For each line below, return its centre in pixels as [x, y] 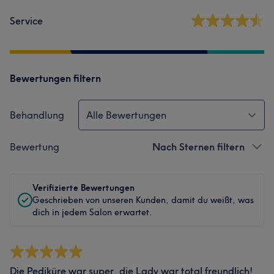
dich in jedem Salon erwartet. [92, 212]
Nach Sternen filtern [198, 147]
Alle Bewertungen [126, 115]
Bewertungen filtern [55, 78]
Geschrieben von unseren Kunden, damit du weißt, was [143, 200]
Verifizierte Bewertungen [83, 188]
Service [26, 21]
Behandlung [37, 115]
